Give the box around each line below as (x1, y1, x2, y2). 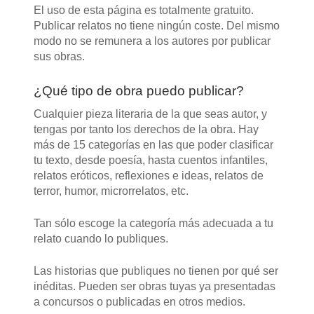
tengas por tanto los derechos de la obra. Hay (33, 123, 259, 136)
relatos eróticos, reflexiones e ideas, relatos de (33, 170, 264, 182)
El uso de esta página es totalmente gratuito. (33, 4, 254, 16)
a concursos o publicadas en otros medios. (33, 296, 245, 308)
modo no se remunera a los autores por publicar (33, 34, 271, 47)
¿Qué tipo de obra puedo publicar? (33, 83, 244, 98)
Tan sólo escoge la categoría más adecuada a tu (33, 217, 273, 230)
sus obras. (33, 50, 85, 62)
